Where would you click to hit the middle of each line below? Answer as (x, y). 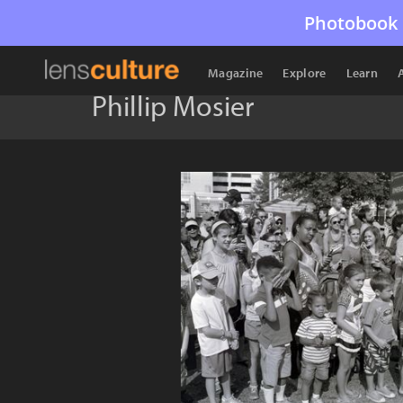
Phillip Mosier (173, 105)
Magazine (236, 73)
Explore (304, 73)
